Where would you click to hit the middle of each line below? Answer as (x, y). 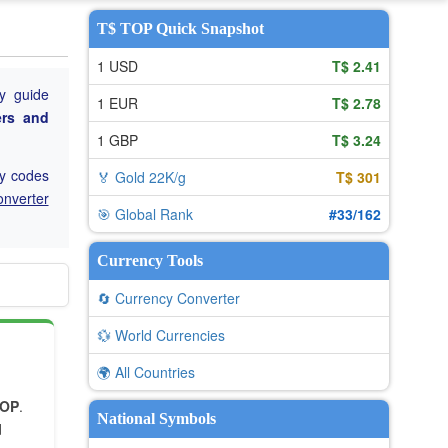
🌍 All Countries (145, 372)
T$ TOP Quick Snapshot (180, 28)
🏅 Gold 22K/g (141, 177)
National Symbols (156, 418)
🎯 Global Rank (144, 214)
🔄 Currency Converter (168, 298)
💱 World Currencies (160, 335)
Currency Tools (149, 260)
